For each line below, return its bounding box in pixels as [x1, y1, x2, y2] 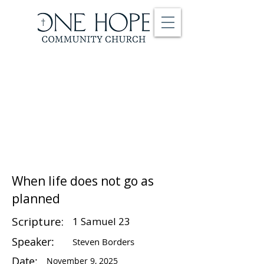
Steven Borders [72, 236, 134, 247]
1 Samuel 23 [72, 214, 130, 228]
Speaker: [12, 235, 54, 249]
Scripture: [12, 214, 64, 229]
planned [12, 190, 60, 207]
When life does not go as [12, 173, 154, 189]
